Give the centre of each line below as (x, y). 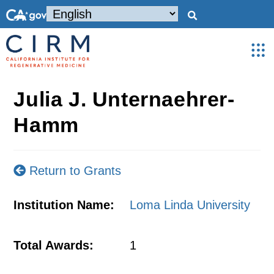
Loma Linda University (190, 205)
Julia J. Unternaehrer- (124, 99)
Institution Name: (64, 205)
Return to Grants (74, 171)
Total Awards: (54, 245)
